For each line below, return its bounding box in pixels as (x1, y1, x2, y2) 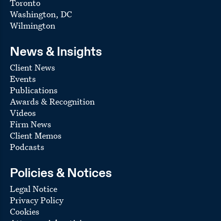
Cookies (10, 205, 39, 217)
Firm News (10, 118, 51, 130)
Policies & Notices (10, 167, 112, 180)
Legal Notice (10, 183, 57, 194)
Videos (10, 107, 36, 118)
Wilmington (10, 19, 55, 31)
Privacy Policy (10, 194, 64, 206)
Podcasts (10, 141, 44, 152)
